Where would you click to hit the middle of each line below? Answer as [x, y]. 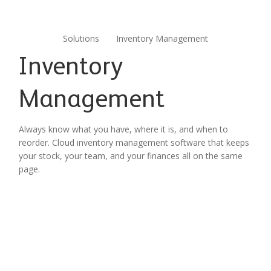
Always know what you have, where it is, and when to [123, 129]
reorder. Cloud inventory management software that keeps [134, 142]
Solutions [81, 38]
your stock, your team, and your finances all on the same [130, 155]
